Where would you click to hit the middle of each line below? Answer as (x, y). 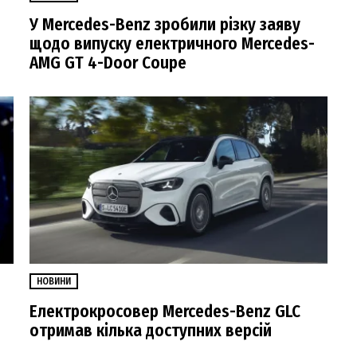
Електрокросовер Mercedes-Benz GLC (165, 311)
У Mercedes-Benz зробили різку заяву (165, 24)
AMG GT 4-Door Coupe (108, 63)
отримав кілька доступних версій (151, 330)
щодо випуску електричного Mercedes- (172, 43)
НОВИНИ (54, 282)
